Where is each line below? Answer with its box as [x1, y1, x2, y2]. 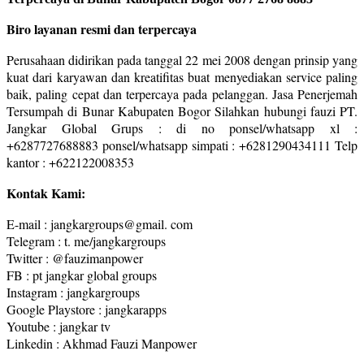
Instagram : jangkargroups [6, 283, 140, 301]
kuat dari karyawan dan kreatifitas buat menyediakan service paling [6, 67, 357, 85]
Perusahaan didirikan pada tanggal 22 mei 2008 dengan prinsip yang [6, 50, 357, 68]
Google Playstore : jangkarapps [6, 300, 167, 318]
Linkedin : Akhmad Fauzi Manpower [6, 334, 197, 352]
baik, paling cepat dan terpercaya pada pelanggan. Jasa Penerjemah [6, 84, 357, 102]
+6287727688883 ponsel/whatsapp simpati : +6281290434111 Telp [6, 136, 357, 154]
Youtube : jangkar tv [6, 317, 110, 335]
